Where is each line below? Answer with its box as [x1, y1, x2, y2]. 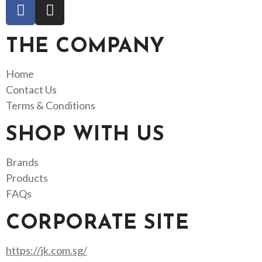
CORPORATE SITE [6, 213, 189, 234]
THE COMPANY [6, 36, 165, 57]
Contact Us [6, 82, 57, 96]
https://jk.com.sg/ [6, 243, 87, 257]
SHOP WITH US [6, 125, 164, 146]
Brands [6, 155, 39, 168]
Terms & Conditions [6, 98, 95, 112]
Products [6, 171, 48, 184]
